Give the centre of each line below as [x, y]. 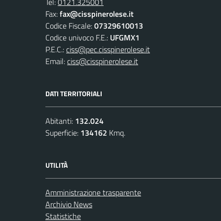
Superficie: [63, 132]
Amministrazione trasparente [93, 192]
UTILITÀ [56, 165]
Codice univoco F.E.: [78, 37]
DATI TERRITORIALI [74, 93]
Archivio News [69, 204]
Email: [56, 61]
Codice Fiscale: [70, 25]
